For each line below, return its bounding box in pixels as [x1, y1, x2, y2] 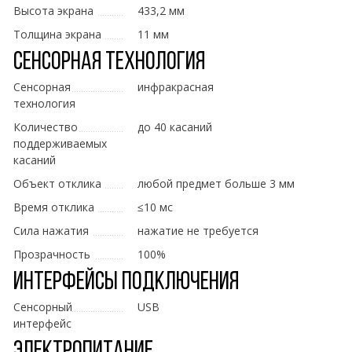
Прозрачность [13, 247, 90, 262]
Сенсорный [13, 299, 72, 315]
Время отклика [13, 200, 94, 215]
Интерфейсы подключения [13, 270, 239, 296]
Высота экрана [13, 3, 93, 19]
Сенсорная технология [13, 50, 205, 76]
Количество [13, 119, 78, 135]
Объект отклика [13, 176, 101, 192]
